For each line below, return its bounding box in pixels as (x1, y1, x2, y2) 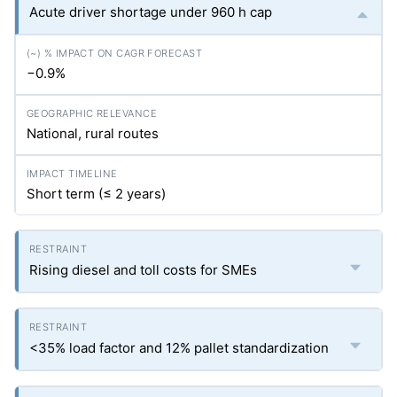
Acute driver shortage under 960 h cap (29, 4, 272, 21)
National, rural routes (27, 125, 159, 143)
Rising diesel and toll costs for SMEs (29, 261, 257, 279)
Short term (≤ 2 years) (27, 185, 166, 203)
